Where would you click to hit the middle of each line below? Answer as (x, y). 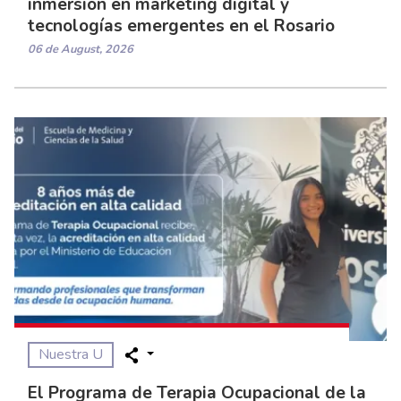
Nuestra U (71, 354)
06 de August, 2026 (81, 50)
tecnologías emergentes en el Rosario (181, 26)
